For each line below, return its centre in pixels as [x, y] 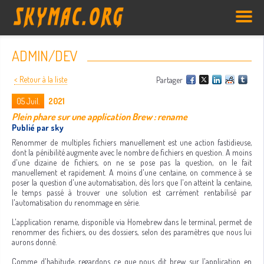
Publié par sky [38, 128]
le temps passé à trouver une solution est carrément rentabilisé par [132, 192]
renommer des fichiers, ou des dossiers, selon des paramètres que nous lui [132, 232]
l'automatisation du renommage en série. [76, 202]
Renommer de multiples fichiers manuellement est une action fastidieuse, [132, 142]
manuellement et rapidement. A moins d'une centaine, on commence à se [132, 172]
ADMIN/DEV [45, 56]
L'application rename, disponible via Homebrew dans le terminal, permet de [132, 222]
